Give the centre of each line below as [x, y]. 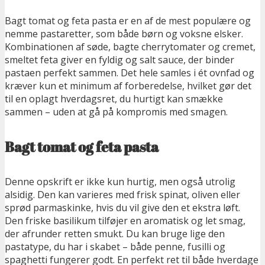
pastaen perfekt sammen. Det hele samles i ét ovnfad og [130, 73]
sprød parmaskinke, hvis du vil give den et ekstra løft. [122, 208]
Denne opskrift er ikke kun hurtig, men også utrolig [120, 182]
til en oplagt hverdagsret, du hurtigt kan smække [114, 99]
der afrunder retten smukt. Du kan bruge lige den [115, 234]
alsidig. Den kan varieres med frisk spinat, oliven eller [122, 195]
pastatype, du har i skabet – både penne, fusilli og [115, 247]
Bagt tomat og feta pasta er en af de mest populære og [128, 21]
